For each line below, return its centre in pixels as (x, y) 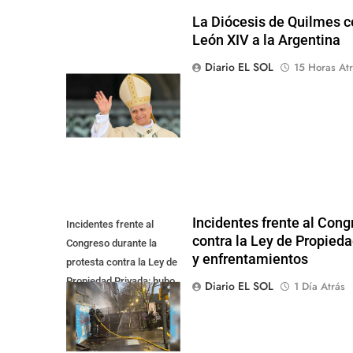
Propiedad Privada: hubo (121, 281)
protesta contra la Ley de (122, 262)
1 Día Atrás (319, 287)
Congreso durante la (111, 243)
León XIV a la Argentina (266, 40)
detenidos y (92, 300)
